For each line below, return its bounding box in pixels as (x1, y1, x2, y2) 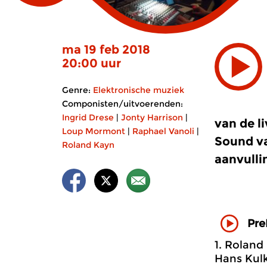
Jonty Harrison (121, 112, 183, 123)
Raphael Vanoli (132, 126, 194, 136)
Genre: (62, 85, 91, 95)
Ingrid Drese (62, 112, 114, 123)
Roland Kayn (62, 139, 114, 150)
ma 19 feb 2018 (62, 42, 150, 57)
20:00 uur (62, 56, 121, 70)
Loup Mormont (62, 126, 125, 136)
